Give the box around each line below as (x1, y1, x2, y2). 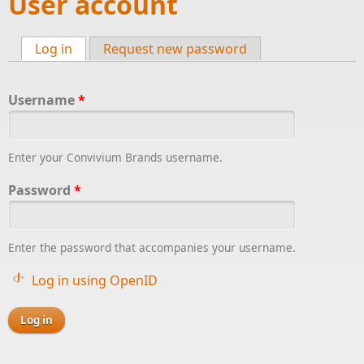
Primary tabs (8, 55, 104, 77)
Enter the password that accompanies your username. (8, 240, 296, 255)
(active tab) (72, 40, 140, 58)
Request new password (103, 40, 247, 58)
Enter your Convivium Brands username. (8, 149, 223, 165)
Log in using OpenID (32, 271, 158, 289)
